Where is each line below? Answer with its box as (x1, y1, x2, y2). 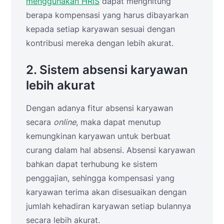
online (53, 116, 76, 127)
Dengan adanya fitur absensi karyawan (26, 102, 173, 113)
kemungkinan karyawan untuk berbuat (26, 130, 170, 141)
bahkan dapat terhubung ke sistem (26, 158, 157, 169)
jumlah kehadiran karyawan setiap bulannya (26, 200, 191, 211)
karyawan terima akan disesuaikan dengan (26, 186, 186, 197)
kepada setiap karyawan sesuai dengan (26, 23, 175, 34)
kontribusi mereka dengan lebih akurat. (26, 37, 173, 48)
